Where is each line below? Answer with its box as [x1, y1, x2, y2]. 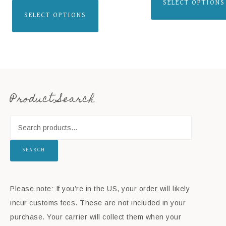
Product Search [10, 90, 95, 110]
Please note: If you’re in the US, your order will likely [10, 185, 190, 193]
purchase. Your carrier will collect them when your [10, 213, 181, 221]
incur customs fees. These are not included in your [10, 199, 186, 207]
